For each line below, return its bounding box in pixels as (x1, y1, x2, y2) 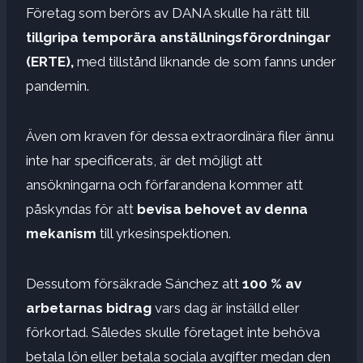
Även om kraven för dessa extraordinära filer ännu (26, 127, 334, 144)
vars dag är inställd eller (155, 299, 300, 316)
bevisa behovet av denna (137, 200, 308, 217)
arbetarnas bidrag (26, 299, 155, 316)
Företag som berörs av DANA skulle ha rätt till (26, 4, 309, 21)
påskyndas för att (26, 200, 137, 217)
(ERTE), (26, 53, 77, 70)
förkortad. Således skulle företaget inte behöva (26, 323, 320, 340)
